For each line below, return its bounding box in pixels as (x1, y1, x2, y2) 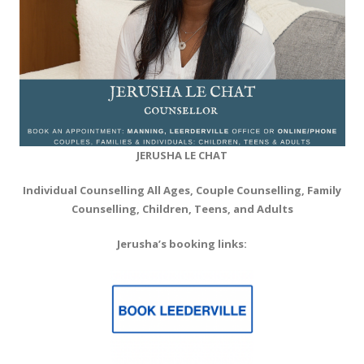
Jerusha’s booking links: (117, 236, 247, 251)
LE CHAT (184, 148, 227, 162)
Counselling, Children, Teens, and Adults (71, 201, 293, 216)
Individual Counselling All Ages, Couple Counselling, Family (23, 183, 341, 197)
